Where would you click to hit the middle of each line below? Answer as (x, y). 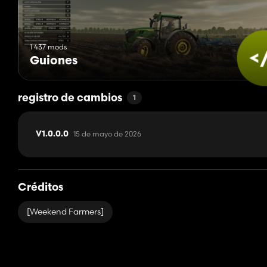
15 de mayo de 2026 (107, 134)
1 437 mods (48, 47)
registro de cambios (70, 99)
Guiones (54, 62)
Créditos (41, 188)
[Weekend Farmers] (65, 212)
